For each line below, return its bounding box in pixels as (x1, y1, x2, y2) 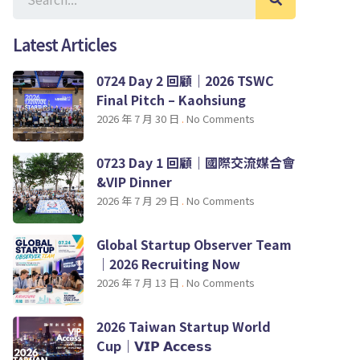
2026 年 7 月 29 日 (96, 193, 182, 208)
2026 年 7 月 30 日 (96, 111, 182, 126)
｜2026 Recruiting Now (96, 254, 240, 273)
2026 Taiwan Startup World (96, 317, 271, 336)
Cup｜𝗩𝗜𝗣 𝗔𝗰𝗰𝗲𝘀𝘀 (96, 336, 212, 355)
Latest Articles (13, 33, 117, 56)
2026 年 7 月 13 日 (96, 275, 182, 290)
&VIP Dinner (96, 172, 172, 191)
